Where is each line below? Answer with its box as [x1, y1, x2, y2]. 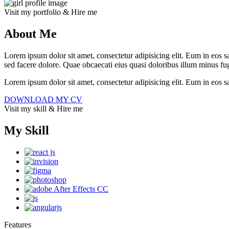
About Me [4, 27, 57, 41]
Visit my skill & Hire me [4, 104, 83, 113]
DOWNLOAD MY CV [4, 95, 82, 104]
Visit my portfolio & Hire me [4, 8, 97, 17]
